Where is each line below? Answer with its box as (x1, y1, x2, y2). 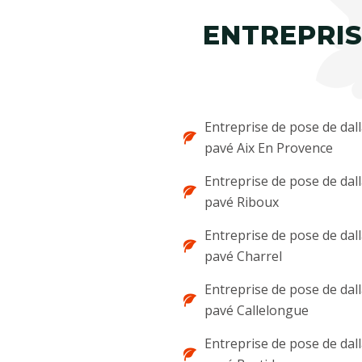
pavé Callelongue (204, 301, 309, 319)
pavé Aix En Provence (204, 139, 333, 157)
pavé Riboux (204, 193, 279, 211)
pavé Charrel (204, 247, 282, 265)
